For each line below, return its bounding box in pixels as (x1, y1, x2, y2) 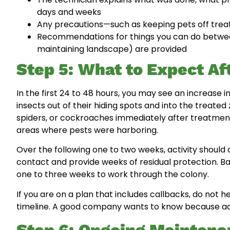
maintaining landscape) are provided (37, 43, 187, 55)
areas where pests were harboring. (16, 124, 158, 136)
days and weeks (37, 6, 101, 18)
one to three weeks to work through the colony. (16, 168, 209, 181)
